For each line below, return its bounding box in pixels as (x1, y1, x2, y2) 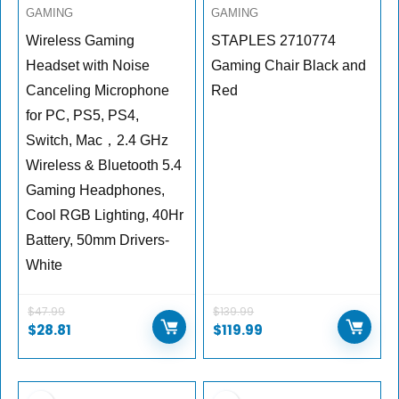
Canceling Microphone (26, 83, 170, 99)
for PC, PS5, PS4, (26, 108, 140, 124)
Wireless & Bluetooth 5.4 (26, 158, 183, 174)
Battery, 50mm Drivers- (26, 232, 170, 248)
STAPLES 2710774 (211, 33, 337, 49)
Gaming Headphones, (26, 183, 166, 199)
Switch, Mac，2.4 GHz (26, 133, 169, 149)
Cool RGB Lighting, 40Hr (26, 208, 184, 224)
